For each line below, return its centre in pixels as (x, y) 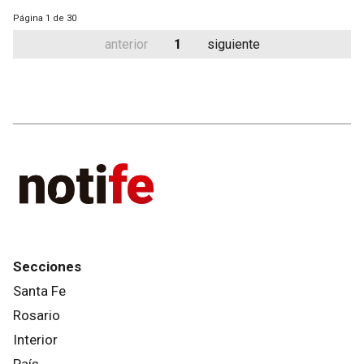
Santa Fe (39, 290)
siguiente (233, 44)
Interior (35, 339)
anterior (126, 44)
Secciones (47, 266)
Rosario (37, 315)
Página (28, 18)
